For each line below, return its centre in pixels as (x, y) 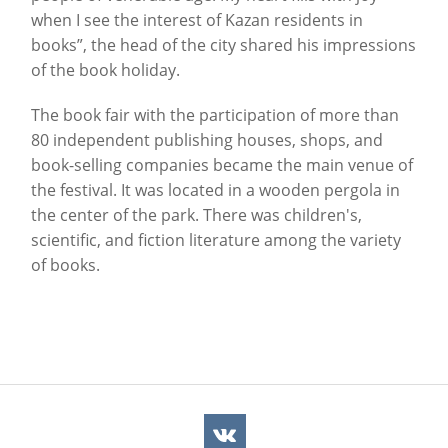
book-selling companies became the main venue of (222, 165)
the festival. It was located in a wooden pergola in (215, 190)
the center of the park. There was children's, (196, 215)
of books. (65, 265)
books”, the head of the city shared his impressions (223, 45)
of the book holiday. (105, 70)
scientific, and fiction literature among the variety (216, 240)
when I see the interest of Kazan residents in (197, 20)
